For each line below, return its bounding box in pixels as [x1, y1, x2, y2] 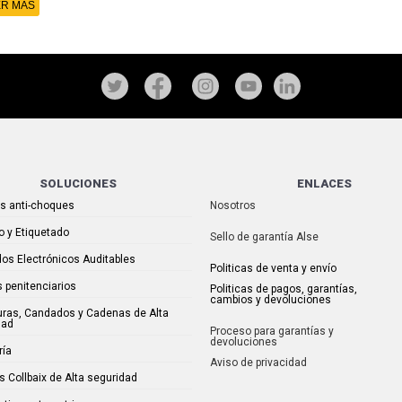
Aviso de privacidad [210, 356, 307, 369]
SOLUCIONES [39, 177, 117, 190]
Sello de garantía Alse [210, 231, 319, 243]
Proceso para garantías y [210, 325, 334, 337]
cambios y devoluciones [210, 293, 331, 306]
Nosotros [210, 199, 256, 212]
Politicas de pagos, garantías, [210, 283, 357, 295]
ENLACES [297, 177, 352, 190]
